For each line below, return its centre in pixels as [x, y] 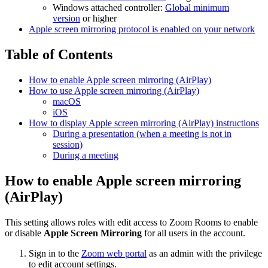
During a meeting [86, 155]
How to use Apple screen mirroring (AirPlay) [114, 90]
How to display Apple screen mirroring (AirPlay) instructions [144, 123]
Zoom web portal [114, 253]
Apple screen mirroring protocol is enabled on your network [142, 29]
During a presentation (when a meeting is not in [142, 133]
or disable [24, 233]
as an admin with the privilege [204, 253]
